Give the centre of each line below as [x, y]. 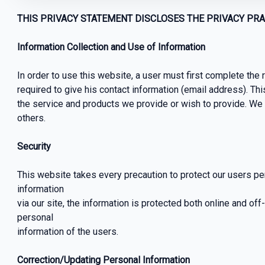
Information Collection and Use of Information [111, 47]
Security [34, 147]
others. [31, 118]
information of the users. [67, 232]
